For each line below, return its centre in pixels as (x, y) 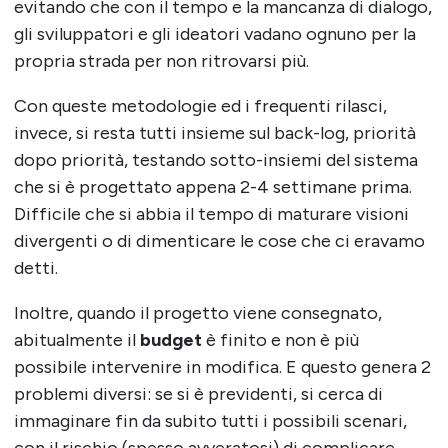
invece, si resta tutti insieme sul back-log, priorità (214, 133)
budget (170, 340)
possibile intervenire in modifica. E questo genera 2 (222, 367)
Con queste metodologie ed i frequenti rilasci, (200, 106)
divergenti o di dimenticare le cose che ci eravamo (219, 241)
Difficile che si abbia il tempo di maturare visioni (211, 214)
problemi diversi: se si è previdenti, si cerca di (198, 394)
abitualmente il (76, 340)
